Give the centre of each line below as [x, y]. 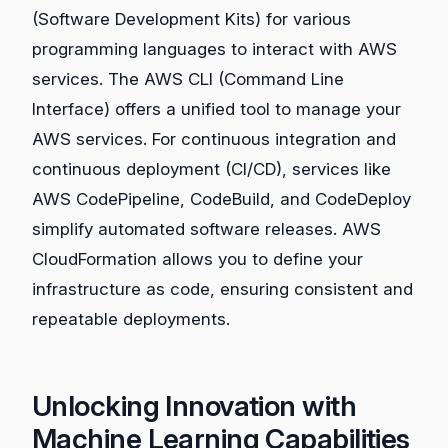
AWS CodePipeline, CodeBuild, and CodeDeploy [221, 199]
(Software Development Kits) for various [191, 19]
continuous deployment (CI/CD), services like [211, 169]
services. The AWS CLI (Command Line [188, 79]
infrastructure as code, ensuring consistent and [222, 289]
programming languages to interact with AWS [214, 49]
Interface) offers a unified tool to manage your [216, 109]
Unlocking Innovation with [194, 406]
